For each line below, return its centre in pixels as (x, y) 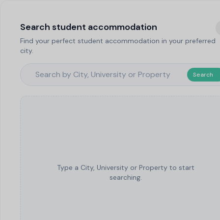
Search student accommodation (89, 27)
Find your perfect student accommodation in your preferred (118, 41)
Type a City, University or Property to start (126, 167)
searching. (126, 177)
